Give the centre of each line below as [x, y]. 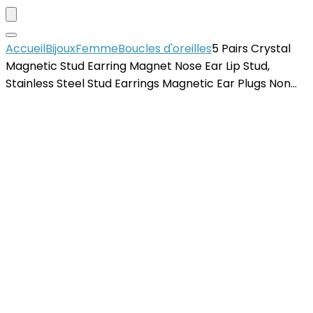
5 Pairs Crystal [251, 49]
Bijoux [60, 49]
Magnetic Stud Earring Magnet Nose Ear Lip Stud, [138, 66]
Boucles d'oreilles [165, 49]
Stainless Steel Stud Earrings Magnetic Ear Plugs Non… [151, 83]
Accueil [26, 49]
